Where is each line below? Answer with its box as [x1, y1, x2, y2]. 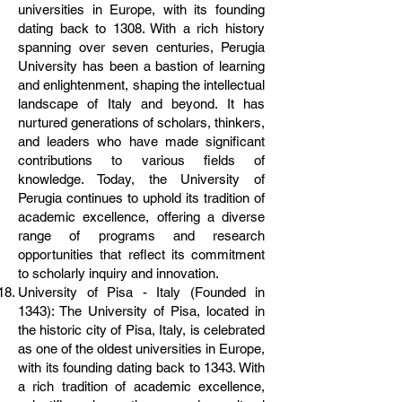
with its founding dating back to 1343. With [18, 360, 265, 375]
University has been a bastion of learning [18, 58, 265, 74]
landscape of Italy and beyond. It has [18, 96, 265, 111]
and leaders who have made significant [18, 134, 265, 149]
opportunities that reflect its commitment [18, 247, 265, 262]
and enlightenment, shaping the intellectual [18, 77, 265, 92]
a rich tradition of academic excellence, [18, 379, 265, 394]
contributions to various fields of [18, 153, 265, 168]
